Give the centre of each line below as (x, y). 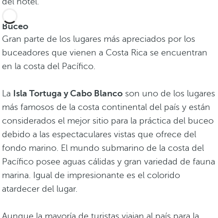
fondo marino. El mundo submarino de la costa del (103, 148)
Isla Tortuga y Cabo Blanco (68, 94)
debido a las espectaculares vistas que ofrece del (99, 135)
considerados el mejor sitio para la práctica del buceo (108, 121)
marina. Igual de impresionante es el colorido (91, 175)
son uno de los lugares (169, 94)
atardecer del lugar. (41, 189)
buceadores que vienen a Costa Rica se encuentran (105, 53)
